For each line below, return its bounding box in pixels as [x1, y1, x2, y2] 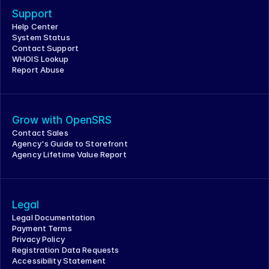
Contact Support [12, 43, 79, 53]
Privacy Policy [12, 234, 65, 244]
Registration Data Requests [12, 245, 119, 255]
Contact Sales [12, 128, 68, 138]
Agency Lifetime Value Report [12, 150, 127, 159]
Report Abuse [12, 65, 65, 74]
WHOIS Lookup [12, 54, 69, 64]
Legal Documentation [12, 213, 95, 222]
